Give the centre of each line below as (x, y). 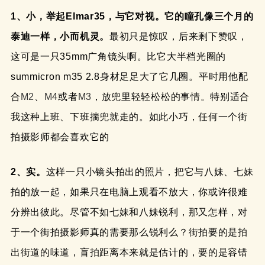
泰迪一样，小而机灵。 (60, 37)
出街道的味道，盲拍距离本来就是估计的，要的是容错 (129, 253)
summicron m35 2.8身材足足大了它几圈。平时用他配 (129, 77)
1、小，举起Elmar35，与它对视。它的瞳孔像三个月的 (132, 17)
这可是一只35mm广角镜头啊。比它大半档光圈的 (118, 57)
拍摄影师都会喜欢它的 (60, 137)
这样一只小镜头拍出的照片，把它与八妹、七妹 (150, 172)
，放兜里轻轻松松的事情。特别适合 (171, 97)
